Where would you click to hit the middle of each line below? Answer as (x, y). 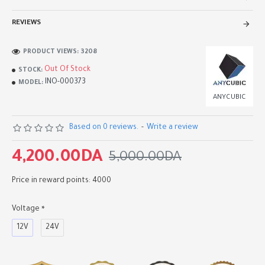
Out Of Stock (67, 70)
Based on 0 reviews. (104, 128)
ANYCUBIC (230, 98)
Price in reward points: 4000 (62, 181)
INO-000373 (65, 82)
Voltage (26, 209)
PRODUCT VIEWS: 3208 (60, 52)
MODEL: (31, 83)
